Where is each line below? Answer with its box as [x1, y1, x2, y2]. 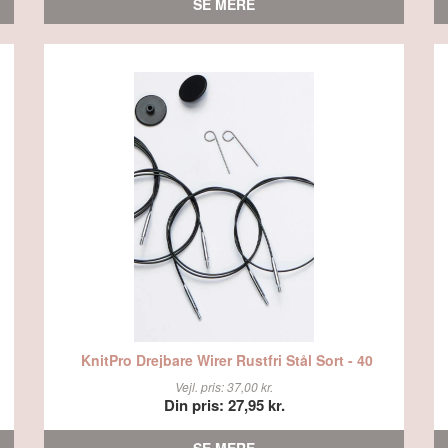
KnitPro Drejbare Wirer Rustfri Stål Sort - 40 [80, 349, 373, 370]
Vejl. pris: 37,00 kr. [175, 378, 273, 395]
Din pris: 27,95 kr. [163, 394, 285, 416]
